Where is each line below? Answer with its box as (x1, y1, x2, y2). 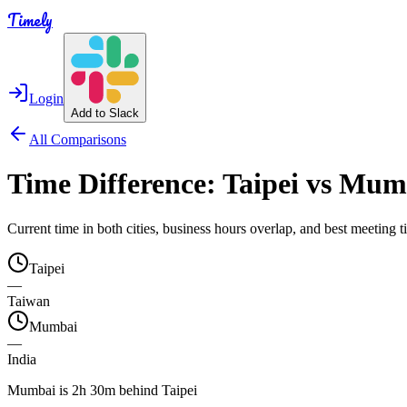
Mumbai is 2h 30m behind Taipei (7, 382, 197, 398)
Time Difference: (7, 167, 223, 201)
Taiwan (7, 293, 50, 309)
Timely (7, 7, 53, 33)
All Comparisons (29, 132, 126, 147)
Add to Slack (71, 106, 139, 120)
